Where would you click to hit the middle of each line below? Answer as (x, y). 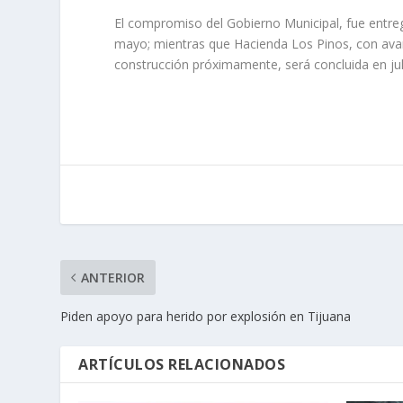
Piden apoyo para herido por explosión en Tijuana (206, 317)
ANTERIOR (113, 278)
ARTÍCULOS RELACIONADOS (182, 365)
